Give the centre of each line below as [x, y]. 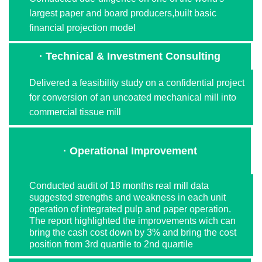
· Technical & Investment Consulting [130, 56]
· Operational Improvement [130, 151]
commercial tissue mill [75, 112]
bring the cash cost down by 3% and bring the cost [133, 232]
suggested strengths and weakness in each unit [127, 197]
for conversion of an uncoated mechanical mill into [133, 97]
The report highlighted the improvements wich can [132, 220]
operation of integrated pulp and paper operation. [130, 209]
